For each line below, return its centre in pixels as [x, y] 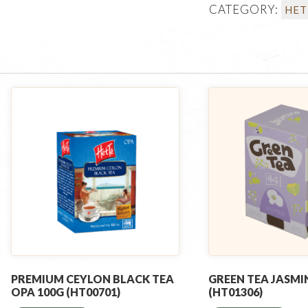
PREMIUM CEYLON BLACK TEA [92, 278]
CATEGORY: [245, 9]
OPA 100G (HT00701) [65, 291]
